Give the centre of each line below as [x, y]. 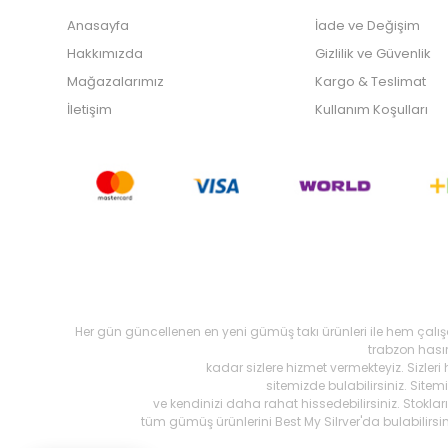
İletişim [90, 110]
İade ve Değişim [368, 26]
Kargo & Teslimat [371, 82]
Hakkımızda [105, 54]
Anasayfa [98, 26]
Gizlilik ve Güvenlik [373, 54]
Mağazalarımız [116, 82]
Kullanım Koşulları [372, 110]
